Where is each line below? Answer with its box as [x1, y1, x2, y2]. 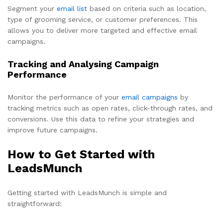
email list [57, 4, 87, 13]
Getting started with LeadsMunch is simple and [7, 188, 167, 197]
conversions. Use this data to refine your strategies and [7, 114, 194, 123]
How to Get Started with [7, 147, 155, 161]
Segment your [7, 4, 57, 13]
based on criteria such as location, [87, 4, 206, 13]
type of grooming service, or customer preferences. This [7, 15, 198, 24]
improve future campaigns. [7, 125, 98, 134]
